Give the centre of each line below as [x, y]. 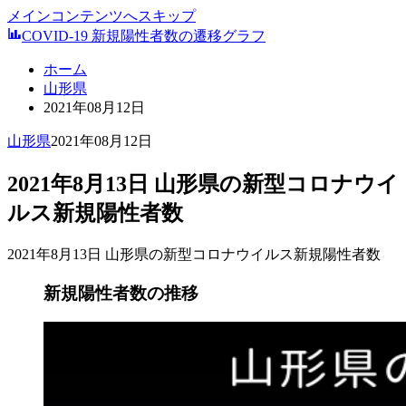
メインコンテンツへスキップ [101, 16]
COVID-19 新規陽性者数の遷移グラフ [144, 36]
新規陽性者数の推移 [121, 293]
